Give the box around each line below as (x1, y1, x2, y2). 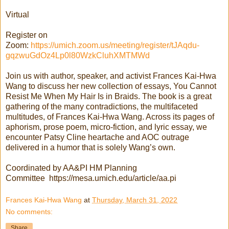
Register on (6, 30, 48, 39)
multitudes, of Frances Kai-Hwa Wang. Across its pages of (6, 112, 214, 121)
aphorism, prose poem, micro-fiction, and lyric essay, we (6, 122, 207, 131)
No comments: (6, 208, 53, 216)
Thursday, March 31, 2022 (92, 196, 177, 204)
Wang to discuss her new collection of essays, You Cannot (6, 81, 216, 90)
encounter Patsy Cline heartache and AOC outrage (6, 132, 189, 142)
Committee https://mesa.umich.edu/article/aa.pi (6, 173, 178, 182)
